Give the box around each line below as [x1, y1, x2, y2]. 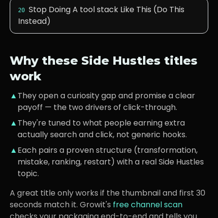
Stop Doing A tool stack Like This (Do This [29, 4, 184, 15]
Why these [10, 54, 81, 68]
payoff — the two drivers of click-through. [18, 102, 177, 113]
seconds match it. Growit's [10, 199, 111, 210]
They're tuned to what [18, 117, 104, 128]
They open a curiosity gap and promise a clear [18, 90, 195, 101]
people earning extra [104, 117, 185, 128]
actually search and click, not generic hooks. [18, 129, 187, 140]
